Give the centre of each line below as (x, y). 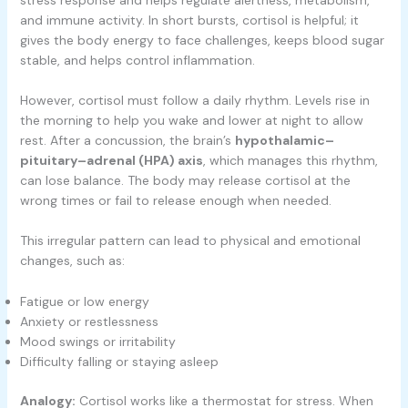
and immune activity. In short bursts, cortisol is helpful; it (189, 20)
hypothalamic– (284, 140)
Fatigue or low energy (84, 301)
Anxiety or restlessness (89, 321)
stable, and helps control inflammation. (137, 60)
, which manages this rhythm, (290, 160)
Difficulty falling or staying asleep (119, 361)
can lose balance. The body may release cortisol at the (185, 180)
